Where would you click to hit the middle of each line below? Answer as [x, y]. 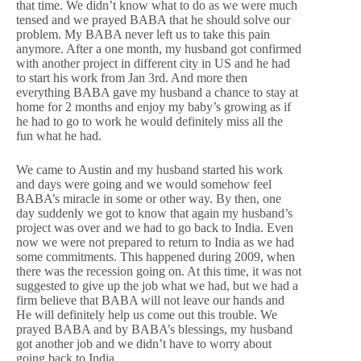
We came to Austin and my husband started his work [149, 169]
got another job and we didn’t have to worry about [144, 343]
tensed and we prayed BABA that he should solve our [153, 19]
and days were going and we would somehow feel [144, 184]
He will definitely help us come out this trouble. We [147, 314]
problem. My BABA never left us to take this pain [143, 34]
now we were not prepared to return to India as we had [155, 242]
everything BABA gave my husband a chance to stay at [157, 92]
